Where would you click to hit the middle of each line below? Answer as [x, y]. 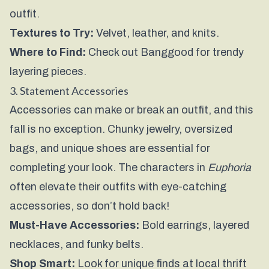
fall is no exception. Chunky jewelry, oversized [121, 129]
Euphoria [229, 168]
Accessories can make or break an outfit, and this [131, 110]
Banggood [167, 52]
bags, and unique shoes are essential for [110, 148]
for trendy [219, 52]
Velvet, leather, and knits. [156, 33]
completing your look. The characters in [109, 168]
